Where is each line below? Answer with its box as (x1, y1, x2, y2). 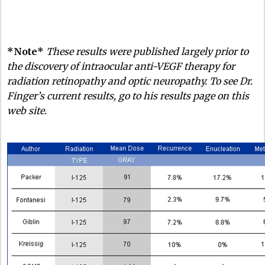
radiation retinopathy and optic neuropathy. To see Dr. (7, 75, 253, 87)
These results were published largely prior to (46, 45, 248, 57)
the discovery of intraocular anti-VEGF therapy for (7, 60, 235, 72)
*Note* (7, 45, 44, 57)
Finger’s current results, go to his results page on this (7, 89, 249, 102)
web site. (7, 104, 47, 117)
